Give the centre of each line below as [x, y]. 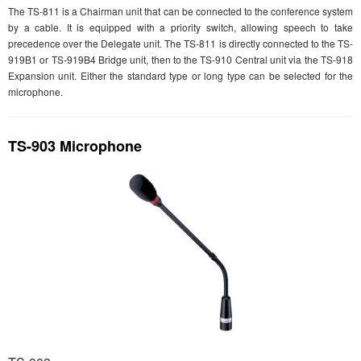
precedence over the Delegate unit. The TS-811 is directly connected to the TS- [180, 44]
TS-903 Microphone [75, 146]
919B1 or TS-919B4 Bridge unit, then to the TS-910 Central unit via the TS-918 [180, 60]
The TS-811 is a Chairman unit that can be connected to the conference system [180, 11]
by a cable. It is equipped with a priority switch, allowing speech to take [180, 27]
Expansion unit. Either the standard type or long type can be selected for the [180, 76]
